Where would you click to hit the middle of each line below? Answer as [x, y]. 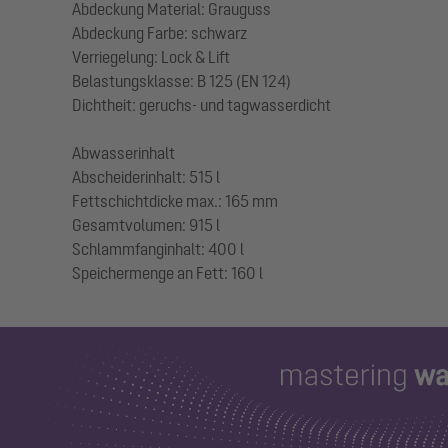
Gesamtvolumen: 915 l [146, 225]
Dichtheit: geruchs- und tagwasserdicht [201, 105]
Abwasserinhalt [123, 153]
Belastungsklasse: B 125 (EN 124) [181, 81]
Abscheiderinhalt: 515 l [146, 177]
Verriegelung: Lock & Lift [151, 57]
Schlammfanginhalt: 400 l [158, 249]
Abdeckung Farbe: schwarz [159, 33]
